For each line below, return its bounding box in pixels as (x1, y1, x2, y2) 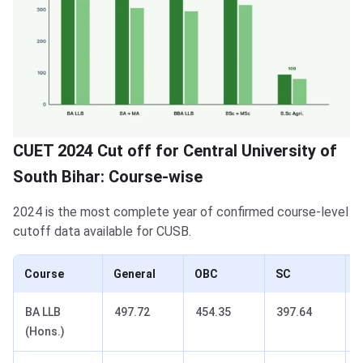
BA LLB (25, 305, 61, 319)
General (113, 267, 156, 281)
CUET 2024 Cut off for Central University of (13, 141, 337, 161)
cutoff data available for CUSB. (13, 224, 191, 240)
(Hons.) (25, 325, 65, 339)
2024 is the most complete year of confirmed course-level (13, 204, 348, 220)
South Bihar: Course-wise (13, 167, 203, 187)
